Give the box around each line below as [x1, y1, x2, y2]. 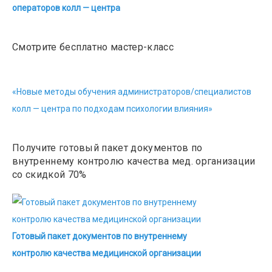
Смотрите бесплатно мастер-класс [12, 41, 174, 53]
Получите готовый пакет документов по [12, 142, 203, 154]
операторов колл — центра [12, 3, 120, 13]
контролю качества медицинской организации [12, 248, 201, 258]
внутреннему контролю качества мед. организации [12, 155, 256, 167]
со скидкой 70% [12, 169, 87, 180]
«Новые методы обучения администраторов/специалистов [12, 87, 251, 97]
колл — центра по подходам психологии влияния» [12, 104, 214, 114]
